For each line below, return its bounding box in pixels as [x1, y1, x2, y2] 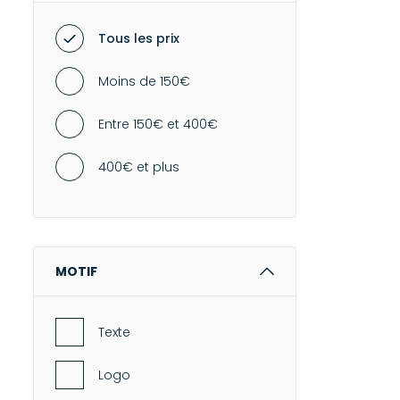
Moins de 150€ [98, 72, 190, 90]
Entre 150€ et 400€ [98, 115, 218, 133]
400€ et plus [98, 158, 179, 176]
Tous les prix [98, 29, 179, 47]
